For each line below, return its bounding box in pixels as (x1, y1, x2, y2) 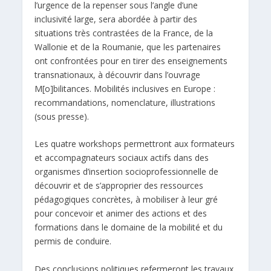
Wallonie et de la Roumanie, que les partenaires (34, 41, 221, 53)
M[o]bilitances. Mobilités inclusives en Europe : (34, 82, 216, 94)
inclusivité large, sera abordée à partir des (34, 13, 198, 25)
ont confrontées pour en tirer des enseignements (34, 54, 228, 67)
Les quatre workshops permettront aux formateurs (34, 138, 235, 150)
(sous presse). (34, 110, 90, 122)
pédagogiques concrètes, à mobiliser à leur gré (34, 194, 218, 206)
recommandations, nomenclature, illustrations (34, 96, 216, 108)
